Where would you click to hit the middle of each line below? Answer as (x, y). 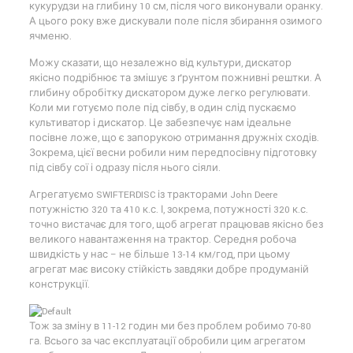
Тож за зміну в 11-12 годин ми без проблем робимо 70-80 (170, 326)
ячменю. (50, 36)
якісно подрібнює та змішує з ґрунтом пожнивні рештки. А (175, 78)
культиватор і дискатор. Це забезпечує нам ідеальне (160, 123)
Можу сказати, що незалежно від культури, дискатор (160, 63)
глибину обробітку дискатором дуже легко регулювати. (169, 93)
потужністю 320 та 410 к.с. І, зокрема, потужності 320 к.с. (168, 210)
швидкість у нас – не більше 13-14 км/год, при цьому (159, 255)
